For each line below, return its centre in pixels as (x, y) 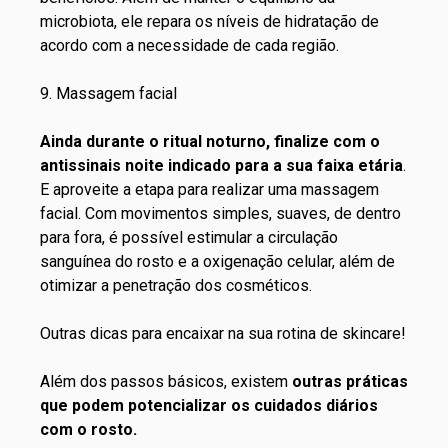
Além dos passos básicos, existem (166, 381)
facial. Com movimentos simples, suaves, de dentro (220, 213)
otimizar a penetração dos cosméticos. (176, 285)
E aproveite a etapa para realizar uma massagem (209, 189)
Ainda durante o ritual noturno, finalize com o (210, 141)
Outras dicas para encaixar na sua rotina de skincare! (223, 333)
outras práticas (350, 381)
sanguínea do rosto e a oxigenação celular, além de (217, 261)
